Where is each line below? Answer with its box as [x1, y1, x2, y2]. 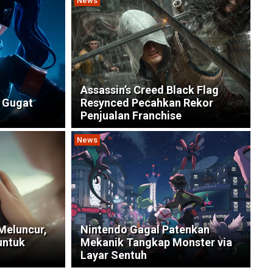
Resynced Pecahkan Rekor [80, 96, 213, 109]
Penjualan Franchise [80, 108, 182, 122]
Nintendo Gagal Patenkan [80, 222, 210, 236]
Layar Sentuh [80, 248, 147, 261]
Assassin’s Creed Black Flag [80, 83, 219, 96]
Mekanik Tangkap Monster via [80, 235, 232, 249]
